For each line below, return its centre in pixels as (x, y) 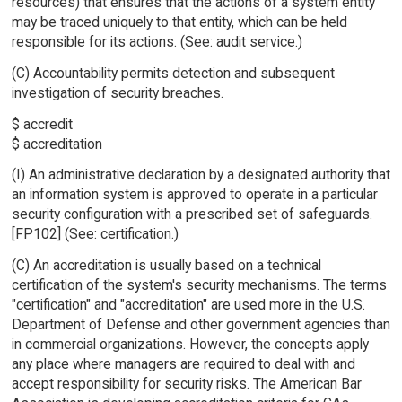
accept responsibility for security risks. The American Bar (186, 384)
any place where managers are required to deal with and (183, 364)
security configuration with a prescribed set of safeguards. (192, 214)
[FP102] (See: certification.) (95, 234)
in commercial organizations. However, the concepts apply (190, 345)
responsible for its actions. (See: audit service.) (157, 41)
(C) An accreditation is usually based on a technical (166, 266)
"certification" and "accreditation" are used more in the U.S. (188, 305)
